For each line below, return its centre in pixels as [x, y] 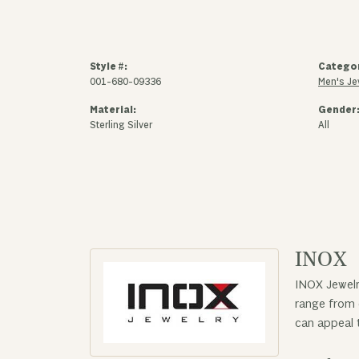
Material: [113, 110]
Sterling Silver [121, 125]
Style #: [109, 67]
